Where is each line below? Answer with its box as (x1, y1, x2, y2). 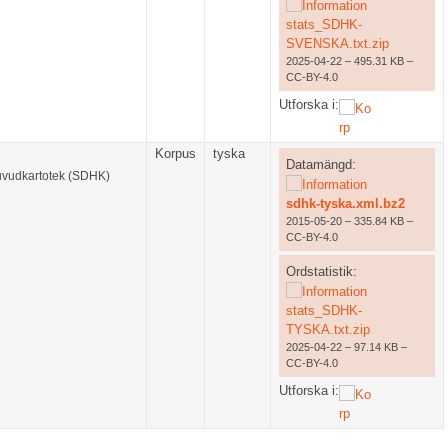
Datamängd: (285, 156, 356, 172)
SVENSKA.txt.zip (285, 35, 389, 51)
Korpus (155, 146, 196, 162)
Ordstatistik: (285, 263, 357, 279)
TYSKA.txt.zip (285, 321, 370, 337)
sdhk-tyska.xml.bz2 (285, 195, 405, 211)
